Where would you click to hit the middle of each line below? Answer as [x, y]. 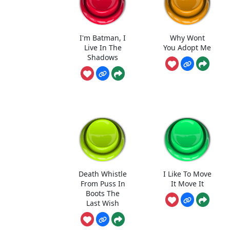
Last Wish [103, 203]
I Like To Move [187, 174]
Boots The [103, 194]
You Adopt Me [187, 47]
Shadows [103, 57]
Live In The [103, 47]
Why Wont [187, 37]
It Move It [187, 184]
